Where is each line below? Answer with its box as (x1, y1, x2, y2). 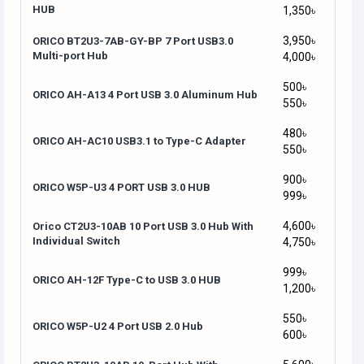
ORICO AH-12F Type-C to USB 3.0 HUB (32, 274, 221, 287)
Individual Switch (32, 235, 120, 248)
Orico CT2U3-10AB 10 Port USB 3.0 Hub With (32, 220, 253, 233)
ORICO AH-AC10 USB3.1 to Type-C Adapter (32, 135, 246, 148)
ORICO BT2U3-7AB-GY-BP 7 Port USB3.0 (32, 35, 233, 48)
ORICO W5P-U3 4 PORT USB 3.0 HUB (32, 181, 210, 194)
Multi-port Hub (32, 50, 108, 63)
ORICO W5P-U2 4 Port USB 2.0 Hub (32, 320, 203, 333)
